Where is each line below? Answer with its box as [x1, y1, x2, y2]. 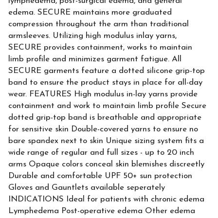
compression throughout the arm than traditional [8, 20, 189, 29]
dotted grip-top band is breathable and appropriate [8, 113, 201, 122]
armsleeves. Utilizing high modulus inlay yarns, [8, 32, 177, 40]
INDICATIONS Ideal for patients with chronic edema [8, 195, 204, 204]
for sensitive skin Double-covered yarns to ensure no [8, 125, 198, 134]
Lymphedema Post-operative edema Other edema [8, 207, 195, 216]
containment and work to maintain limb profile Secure [8, 102, 206, 110]
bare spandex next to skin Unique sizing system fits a [8, 137, 204, 145]
